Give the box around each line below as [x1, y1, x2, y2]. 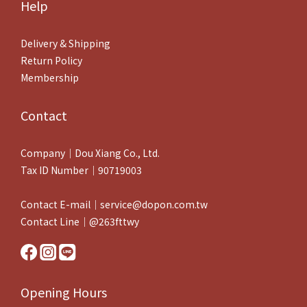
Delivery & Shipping [21, 36, 110, 50]
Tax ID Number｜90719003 [21, 163, 142, 177]
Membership [21, 71, 79, 84]
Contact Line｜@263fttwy [21, 214, 139, 228]
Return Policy [21, 53, 82, 67]
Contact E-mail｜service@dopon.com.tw [21, 197, 208, 211]
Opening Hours [21, 283, 107, 301]
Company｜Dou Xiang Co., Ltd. [21, 146, 160, 160]
